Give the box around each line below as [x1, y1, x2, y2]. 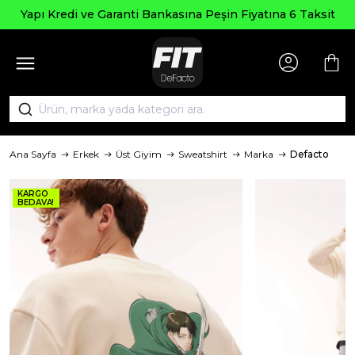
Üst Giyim [116, 148, 162, 160]
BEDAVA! [17, 197, 55, 208]
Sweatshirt [178, 148, 227, 160]
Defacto [290, 148, 329, 160]
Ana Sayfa [10, 148, 56, 160]
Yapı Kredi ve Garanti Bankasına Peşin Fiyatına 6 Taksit [17, 7, 332, 21]
